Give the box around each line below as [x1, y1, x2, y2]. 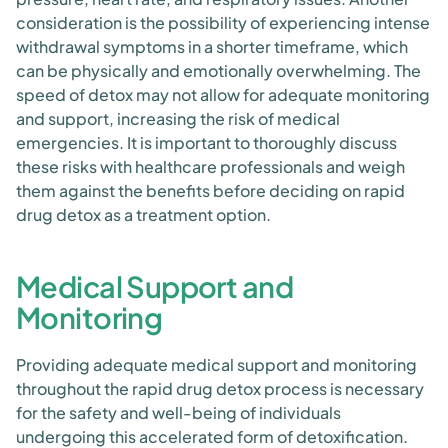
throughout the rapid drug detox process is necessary [16, 378, 424, 399]
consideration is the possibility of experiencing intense [16, 12, 430, 33]
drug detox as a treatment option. [16, 204, 271, 225]
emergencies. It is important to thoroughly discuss [16, 132, 397, 153]
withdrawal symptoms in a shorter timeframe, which [16, 36, 408, 57]
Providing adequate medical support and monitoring [16, 354, 417, 375]
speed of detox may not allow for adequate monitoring [16, 84, 430, 105]
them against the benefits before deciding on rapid [16, 180, 405, 201]
